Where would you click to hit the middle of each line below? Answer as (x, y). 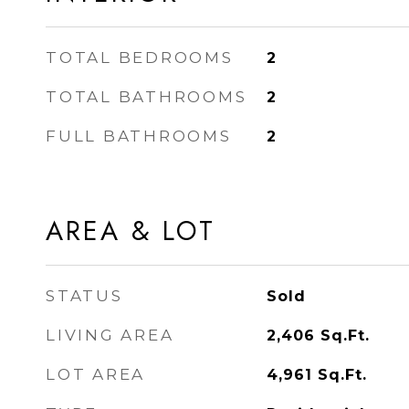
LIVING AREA (110, 335)
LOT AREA (95, 374)
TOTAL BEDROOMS (140, 58)
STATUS (84, 296)
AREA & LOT (131, 231)
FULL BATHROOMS (139, 136)
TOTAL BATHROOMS (147, 97)
